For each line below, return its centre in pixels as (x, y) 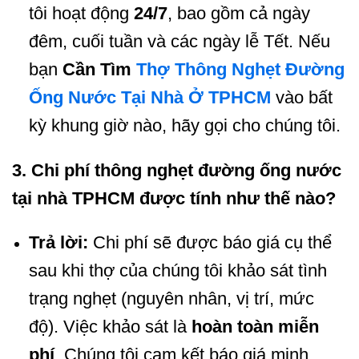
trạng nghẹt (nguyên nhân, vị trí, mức (171, 299)
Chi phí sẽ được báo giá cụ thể (210, 243)
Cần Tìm (97, 69)
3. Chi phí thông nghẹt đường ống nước (177, 170)
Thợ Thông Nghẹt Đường (238, 69)
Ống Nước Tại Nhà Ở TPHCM (149, 97)
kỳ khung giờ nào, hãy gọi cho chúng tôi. (184, 125)
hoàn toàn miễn (255, 327)
